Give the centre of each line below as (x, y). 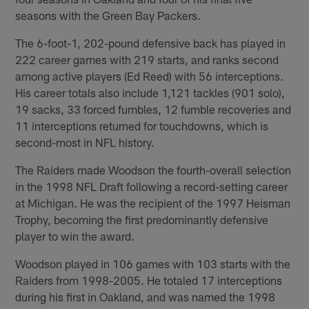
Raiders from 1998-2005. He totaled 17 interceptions (149, 280)
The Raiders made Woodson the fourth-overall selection (153, 169)
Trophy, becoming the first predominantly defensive (142, 219)
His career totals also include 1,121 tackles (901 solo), (150, 92)
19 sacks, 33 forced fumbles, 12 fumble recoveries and (153, 109)
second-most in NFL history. (85, 142)
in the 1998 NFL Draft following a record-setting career (152, 186)
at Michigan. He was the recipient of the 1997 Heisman (153, 202)
